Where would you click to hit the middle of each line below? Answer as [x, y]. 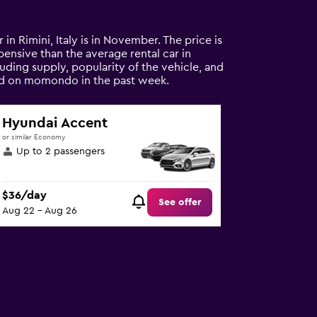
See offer [180, 203]
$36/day [25, 196]
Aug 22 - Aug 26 [40, 211]
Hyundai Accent [55, 123]
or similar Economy [34, 137]
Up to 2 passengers [61, 151]
